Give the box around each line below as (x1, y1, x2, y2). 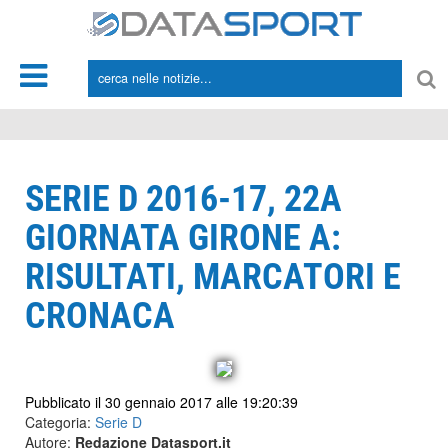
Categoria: (25, 412, 95, 432)
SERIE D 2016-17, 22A (25, 178, 342, 220)
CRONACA (25, 295, 175, 337)
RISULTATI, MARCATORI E (25, 256, 401, 298)
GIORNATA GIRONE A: (25, 217, 341, 259)
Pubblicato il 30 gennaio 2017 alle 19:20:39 (25, 392, 298, 412)
